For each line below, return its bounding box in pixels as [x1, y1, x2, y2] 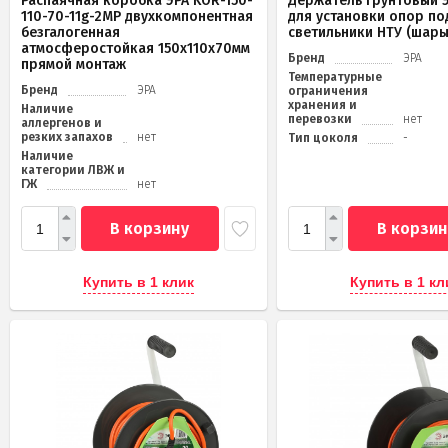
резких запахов [21, 130, 113, 145]
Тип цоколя [287, 131, 358, 146]
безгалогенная [21, 24, 120, 42]
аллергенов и [21, 116, 102, 131]
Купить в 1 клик [82, 274, 194, 291]
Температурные [287, 70, 382, 85]
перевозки [287, 112, 352, 127]
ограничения [287, 84, 368, 99]
